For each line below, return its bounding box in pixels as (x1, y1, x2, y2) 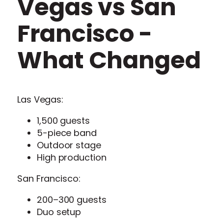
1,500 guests (37, 114, 90, 127)
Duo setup (37, 205, 82, 218)
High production (37, 151, 107, 164)
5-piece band (37, 126, 97, 139)
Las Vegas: (17, 93, 64, 106)
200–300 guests (37, 193, 107, 206)
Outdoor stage (37, 138, 101, 151)
